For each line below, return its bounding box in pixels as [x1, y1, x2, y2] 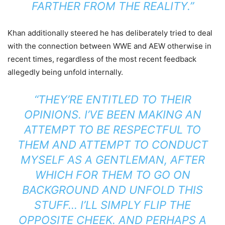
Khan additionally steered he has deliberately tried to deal [8, 28, 212, 38]
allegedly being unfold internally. [8, 67, 123, 77]
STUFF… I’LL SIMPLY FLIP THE [34, 198, 191, 212]
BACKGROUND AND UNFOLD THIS [22, 183, 203, 197]
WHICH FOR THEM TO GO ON [35, 168, 190, 182]
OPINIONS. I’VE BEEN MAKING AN [24, 108, 201, 122]
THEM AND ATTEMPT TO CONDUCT [17, 138, 208, 152]
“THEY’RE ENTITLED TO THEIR [34, 93, 191, 106]
